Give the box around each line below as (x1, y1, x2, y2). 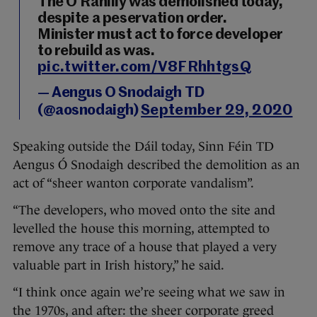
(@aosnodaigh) (38, 103, 142, 118)
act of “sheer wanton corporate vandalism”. (13, 176, 254, 190)
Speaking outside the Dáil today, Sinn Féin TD (13, 139, 274, 154)
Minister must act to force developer (38, 28, 283, 42)
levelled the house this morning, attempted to (13, 221, 270, 236)
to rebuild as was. (38, 44, 155, 59)
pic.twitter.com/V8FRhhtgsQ (38, 60, 251, 75)
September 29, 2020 (141, 103, 293, 118)
